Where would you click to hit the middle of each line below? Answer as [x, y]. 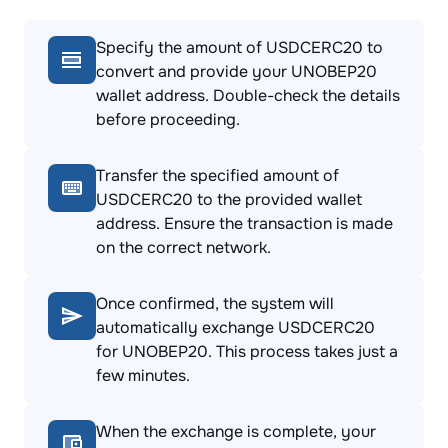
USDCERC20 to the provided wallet [229, 199]
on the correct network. [183, 247]
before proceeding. [168, 119]
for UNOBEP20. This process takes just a [247, 351]
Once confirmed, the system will [215, 303]
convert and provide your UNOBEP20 [236, 71]
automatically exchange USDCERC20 [235, 327]
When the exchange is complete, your [236, 431]
